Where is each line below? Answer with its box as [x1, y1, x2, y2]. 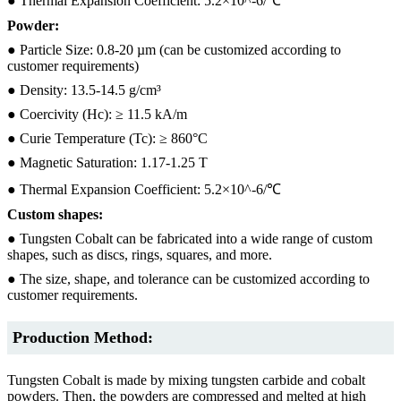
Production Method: [13, 328, 153, 346]
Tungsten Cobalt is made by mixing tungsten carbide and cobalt [7, 371, 365, 388]
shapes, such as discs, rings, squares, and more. [7, 246, 272, 262]
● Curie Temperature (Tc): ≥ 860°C [7, 130, 208, 146]
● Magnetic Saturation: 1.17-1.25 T [7, 154, 208, 170]
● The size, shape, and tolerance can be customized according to [7, 270, 370, 286]
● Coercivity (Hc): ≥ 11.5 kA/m [7, 106, 187, 122]
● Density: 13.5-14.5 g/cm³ [7, 81, 161, 98]
